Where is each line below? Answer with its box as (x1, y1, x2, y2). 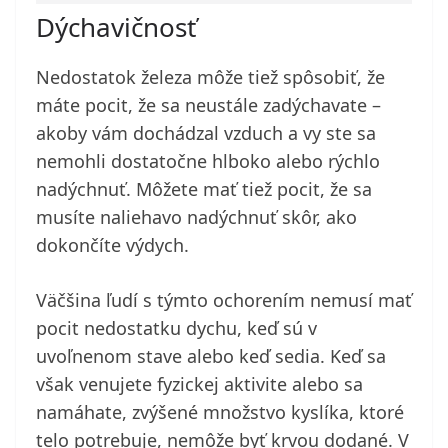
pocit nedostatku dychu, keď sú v (36, 316, 317, 341)
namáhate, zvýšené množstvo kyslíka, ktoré (36, 400, 404, 425)
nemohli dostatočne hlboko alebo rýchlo (36, 149, 380, 174)
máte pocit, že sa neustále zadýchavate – (36, 93, 381, 118)
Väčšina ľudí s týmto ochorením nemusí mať (36, 288, 412, 313)
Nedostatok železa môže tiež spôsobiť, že (36, 65, 385, 90)
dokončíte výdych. (36, 233, 189, 258)
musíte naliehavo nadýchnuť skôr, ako (36, 205, 357, 230)
